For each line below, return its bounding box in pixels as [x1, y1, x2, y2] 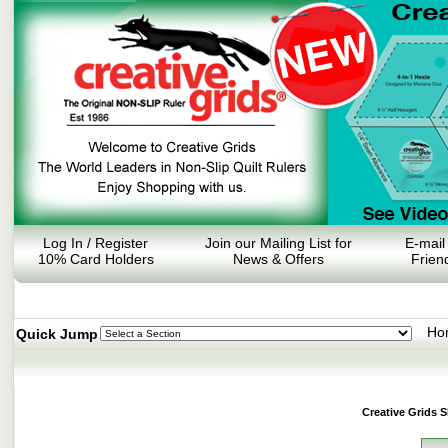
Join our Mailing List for [204, 235, 352, 251]
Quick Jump [16, 326, 98, 342]
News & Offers [232, 251, 324, 267]
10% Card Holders [37, 251, 154, 267]
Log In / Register [43, 235, 148, 251]
